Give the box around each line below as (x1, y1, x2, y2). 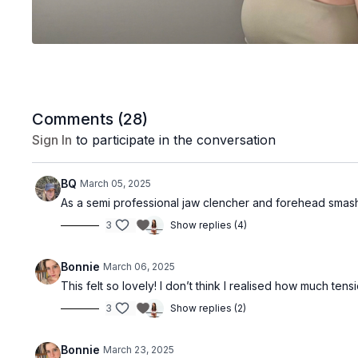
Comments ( (32, 109, 124, 129)
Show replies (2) (170, 302, 247, 315)
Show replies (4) (170, 219, 248, 232)
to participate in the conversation (72, 132, 276, 149)
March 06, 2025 (103, 261, 176, 273)
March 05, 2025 (80, 177, 152, 190)
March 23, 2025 (103, 344, 175, 356)
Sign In (32, 132, 73, 149)
